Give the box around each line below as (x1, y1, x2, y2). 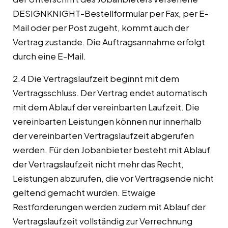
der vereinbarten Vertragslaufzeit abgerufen (13, 130, 194, 141)
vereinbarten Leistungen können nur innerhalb (13, 116, 202, 127)
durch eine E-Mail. (13, 50, 86, 62)
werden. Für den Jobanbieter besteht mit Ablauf (13, 144, 210, 156)
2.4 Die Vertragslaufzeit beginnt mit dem (13, 73, 179, 84)
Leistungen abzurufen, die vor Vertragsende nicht (13, 173, 214, 184)
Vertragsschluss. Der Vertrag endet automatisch (13, 87, 207, 99)
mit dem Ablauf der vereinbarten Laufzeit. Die (13, 101, 199, 113)
